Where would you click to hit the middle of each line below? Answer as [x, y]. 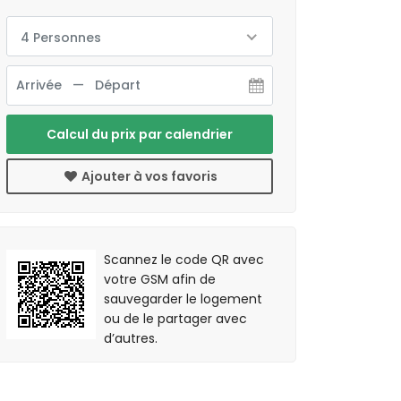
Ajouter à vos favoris [149, 176]
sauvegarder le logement [183, 299]
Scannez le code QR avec [184, 260]
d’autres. [131, 338]
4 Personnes [61, 38]
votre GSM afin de [160, 279]
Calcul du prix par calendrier [140, 134]
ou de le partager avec [176, 319]
